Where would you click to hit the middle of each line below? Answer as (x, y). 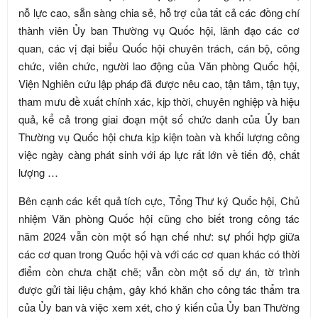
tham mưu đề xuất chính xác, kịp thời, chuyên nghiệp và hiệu (159, 101)
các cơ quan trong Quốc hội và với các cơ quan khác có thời (159, 254)
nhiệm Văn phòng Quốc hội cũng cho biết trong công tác (159, 218)
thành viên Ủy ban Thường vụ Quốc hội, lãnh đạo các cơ (159, 30)
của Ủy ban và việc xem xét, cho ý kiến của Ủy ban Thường (159, 307)
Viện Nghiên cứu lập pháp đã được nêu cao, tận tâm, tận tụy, (159, 83)
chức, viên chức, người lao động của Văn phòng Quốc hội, (159, 66)
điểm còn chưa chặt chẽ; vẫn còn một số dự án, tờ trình (159, 272)
